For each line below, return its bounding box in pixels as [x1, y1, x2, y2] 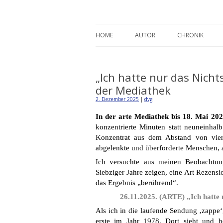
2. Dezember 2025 [96, 96, 139, 103]
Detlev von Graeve [96, 14, 196, 31]
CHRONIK [177, 31, 204, 39]
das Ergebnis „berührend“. [96, 179, 178, 187]
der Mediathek [96, 83, 171, 98]
